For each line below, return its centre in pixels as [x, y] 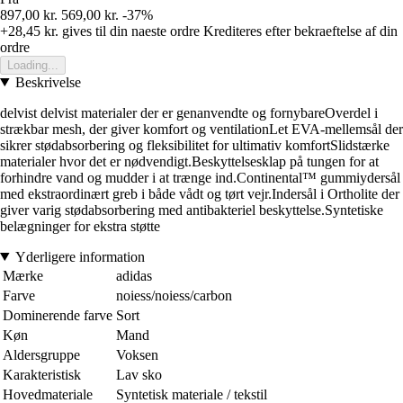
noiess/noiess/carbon [174, 295]
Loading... [33, 65]
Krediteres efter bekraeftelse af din [300, 31]
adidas [134, 275]
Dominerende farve [58, 315]
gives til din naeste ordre [129, 31]
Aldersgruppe [41, 354]
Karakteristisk [42, 374]
